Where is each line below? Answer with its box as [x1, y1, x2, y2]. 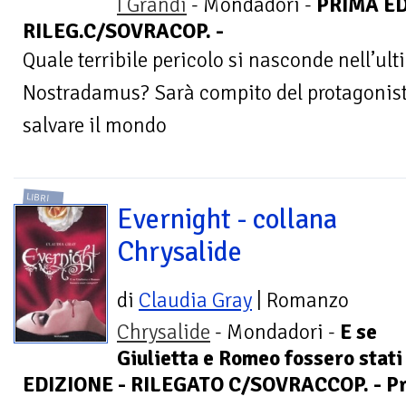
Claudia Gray [139, 287, 252, 314]
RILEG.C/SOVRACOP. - [23, 17, 224, 44]
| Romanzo [252, 287, 349, 314]
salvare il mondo [23, 111, 167, 139]
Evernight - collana [117, 202, 337, 237]
